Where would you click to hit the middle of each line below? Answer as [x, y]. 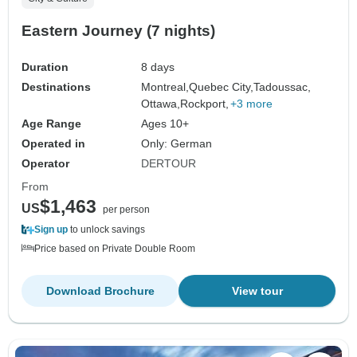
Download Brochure [100, 290]
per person [126, 209]
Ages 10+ [165, 123]
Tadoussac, [282, 86]
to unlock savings [106, 229]
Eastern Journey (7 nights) [118, 30]
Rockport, [205, 103]
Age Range [51, 123]
